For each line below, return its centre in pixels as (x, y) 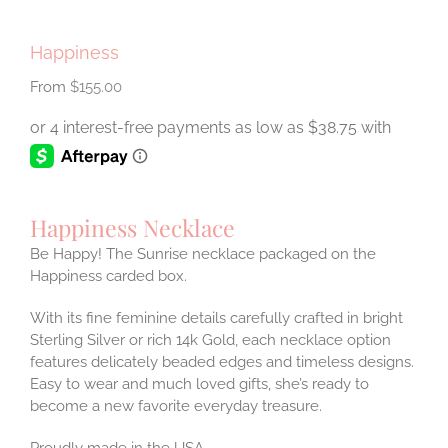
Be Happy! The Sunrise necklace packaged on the (203, 253)
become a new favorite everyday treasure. (176, 405)
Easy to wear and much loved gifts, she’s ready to (199, 383)
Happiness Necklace (132, 227)
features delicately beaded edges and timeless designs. (222, 361)
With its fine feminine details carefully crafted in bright (216, 317)
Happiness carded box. (108, 275)
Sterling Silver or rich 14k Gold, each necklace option (210, 339)
